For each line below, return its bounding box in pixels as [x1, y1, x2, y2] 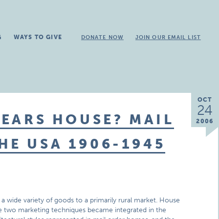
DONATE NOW [81, 34, 124, 41]
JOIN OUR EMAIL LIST [135, 34, 201, 41]
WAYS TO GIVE [13, 34, 62, 41]
